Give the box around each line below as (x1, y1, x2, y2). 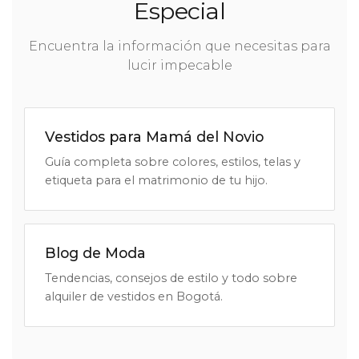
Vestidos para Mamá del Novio (45, 128, 264, 146)
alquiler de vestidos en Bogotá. (45, 289, 223, 305)
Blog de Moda (45, 244, 146, 262)
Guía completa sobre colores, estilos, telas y (45, 155, 301, 170)
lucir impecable (127, 58, 232, 74)
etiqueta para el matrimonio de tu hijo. (45, 173, 268, 188)
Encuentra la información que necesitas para (28, 38, 331, 54)
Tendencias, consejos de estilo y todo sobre (45, 271, 297, 286)
